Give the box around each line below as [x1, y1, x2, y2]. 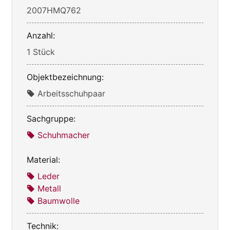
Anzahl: [27, 30, 55, 41]
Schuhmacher [37, 129, 90, 140]
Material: [27, 154, 60, 165]
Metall [37, 183, 61, 194]
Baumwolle [37, 195, 80, 206]
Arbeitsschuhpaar [37, 88, 105, 99]
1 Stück [27, 46, 55, 57]
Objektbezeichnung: [27, 71, 104, 82]
